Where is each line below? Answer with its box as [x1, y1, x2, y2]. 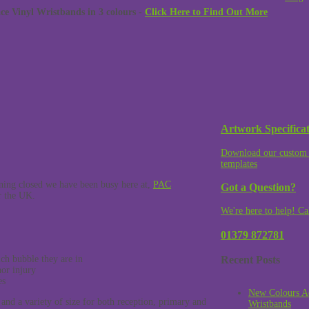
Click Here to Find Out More [145, 7, 268, 17]
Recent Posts [221, 253, 280, 267]
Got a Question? [221, 180, 296, 194]
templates [221, 158, 257, 169]
